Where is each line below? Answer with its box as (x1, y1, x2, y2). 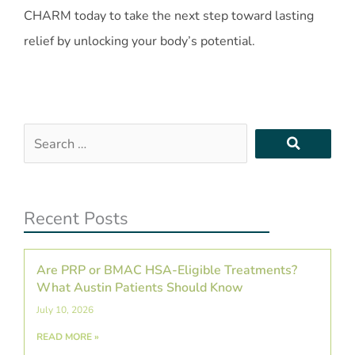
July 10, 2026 (36, 303, 94, 316)
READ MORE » (36, 330, 99, 343)
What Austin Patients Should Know (36, 278, 243, 296)
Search (23, 125, 63, 144)
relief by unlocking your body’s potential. (24, 32, 255, 51)
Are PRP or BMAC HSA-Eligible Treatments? (36, 261, 297, 279)
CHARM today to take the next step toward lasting (24, 7, 314, 25)
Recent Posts (24, 206, 128, 231)
